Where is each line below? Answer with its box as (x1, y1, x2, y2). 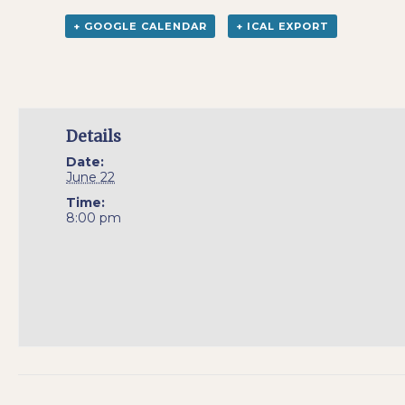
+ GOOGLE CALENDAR (73, 20, 208, 33)
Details (66, 127, 122, 146)
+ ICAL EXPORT (235, 20, 329, 33)
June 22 (66, 169, 116, 185)
